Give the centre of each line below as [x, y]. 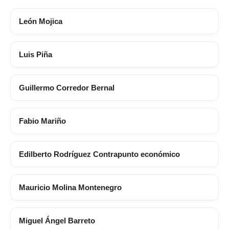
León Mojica [41, 21]
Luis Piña [36, 55]
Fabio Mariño [42, 121]
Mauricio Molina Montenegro [70, 188]
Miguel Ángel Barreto [57, 221]
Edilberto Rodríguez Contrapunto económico [99, 154]
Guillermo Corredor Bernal [67, 88]
